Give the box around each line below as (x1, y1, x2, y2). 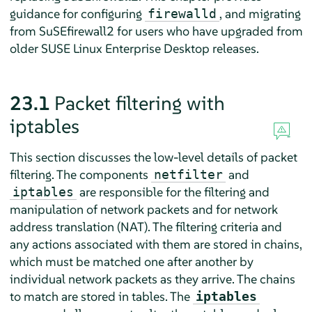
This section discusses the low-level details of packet (9, 148, 297, 165)
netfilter (153, 166, 223, 182)
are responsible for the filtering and (76, 183, 270, 200)
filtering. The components (9, 166, 151, 182)
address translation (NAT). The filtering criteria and (9, 218, 282, 235)
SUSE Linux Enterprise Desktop (40, 40, 210, 56)
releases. (209, 40, 259, 56)
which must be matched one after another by (9, 253, 253, 270)
